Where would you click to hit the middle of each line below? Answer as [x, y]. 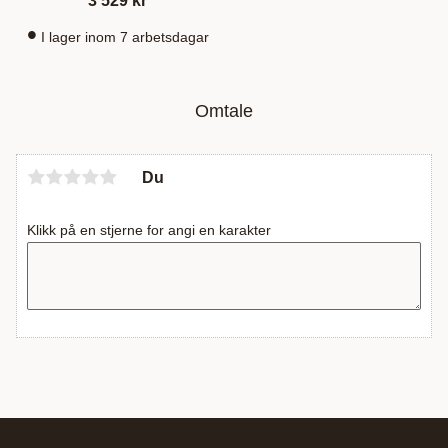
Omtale [224, 111]
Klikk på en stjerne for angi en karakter [149, 230]
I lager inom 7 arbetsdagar [124, 37]
